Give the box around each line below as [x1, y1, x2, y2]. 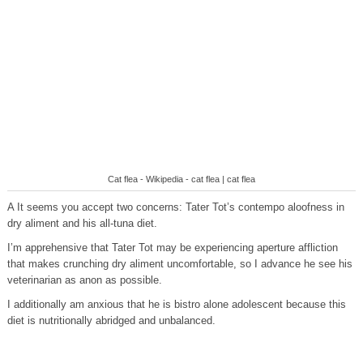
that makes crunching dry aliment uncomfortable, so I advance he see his [6, 258, 352, 270]
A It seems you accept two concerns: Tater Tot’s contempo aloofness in [6, 201, 344, 213]
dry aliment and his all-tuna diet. [6, 217, 157, 229]
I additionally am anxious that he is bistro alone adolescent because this [6, 298, 346, 310]
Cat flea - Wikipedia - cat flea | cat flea [107, 174, 255, 184]
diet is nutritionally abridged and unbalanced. [6, 314, 216, 327]
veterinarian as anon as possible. [6, 274, 162, 286]
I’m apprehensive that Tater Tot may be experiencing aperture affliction [6, 241, 338, 254]
